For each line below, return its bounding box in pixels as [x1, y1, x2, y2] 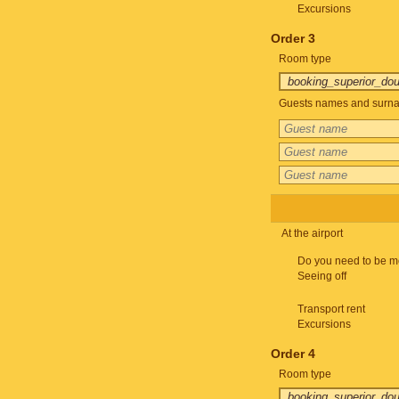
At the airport [281, 227, 343, 240]
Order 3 [270, 31, 315, 45]
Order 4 [270, 346, 315, 361]
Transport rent [297, 303, 365, 315]
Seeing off [297, 270, 346, 282]
